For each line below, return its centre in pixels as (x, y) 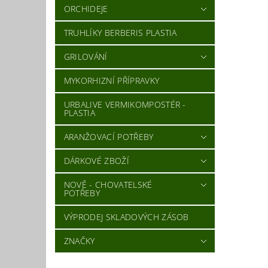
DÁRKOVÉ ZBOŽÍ (96, 161)
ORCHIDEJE (86, 9)
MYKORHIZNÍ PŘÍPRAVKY (112, 81)
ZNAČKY (79, 241)
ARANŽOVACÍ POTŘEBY (109, 137)
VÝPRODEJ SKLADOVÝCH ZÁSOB (126, 217)
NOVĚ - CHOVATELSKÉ (108, 185)
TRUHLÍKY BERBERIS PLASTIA (120, 33)
